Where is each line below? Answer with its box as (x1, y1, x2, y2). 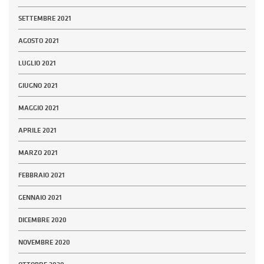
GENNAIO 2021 (18, 192, 62, 202)
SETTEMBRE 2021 (18, 13, 71, 23)
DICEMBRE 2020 (18, 214, 67, 225)
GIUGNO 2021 (18, 80, 58, 90)
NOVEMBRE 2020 (18, 237, 70, 247)
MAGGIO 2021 (18, 103, 59, 113)
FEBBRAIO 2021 (18, 170, 65, 180)
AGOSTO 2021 (18, 35, 59, 45)
